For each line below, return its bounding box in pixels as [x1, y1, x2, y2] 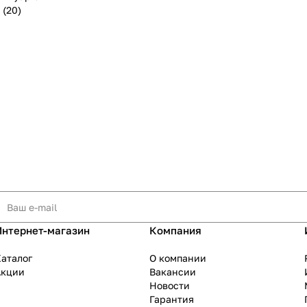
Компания [149, 224, 201, 237]
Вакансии [149, 266, 196, 278]
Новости [149, 280, 190, 292]
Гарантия [149, 293, 194, 306]
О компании [149, 252, 206, 265]
